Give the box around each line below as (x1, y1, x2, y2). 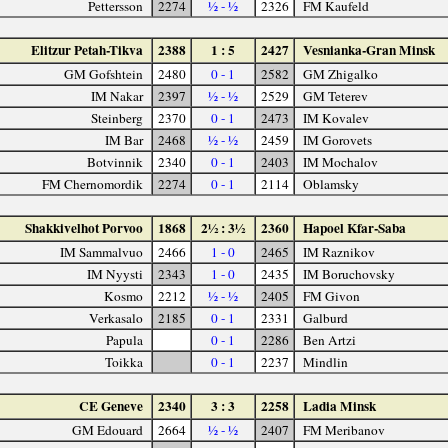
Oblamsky (302, 174, 359, 193)
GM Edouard (72, 420, 144, 439)
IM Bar (105, 130, 144, 149)
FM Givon (302, 286, 360, 305)
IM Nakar (91, 86, 144, 105)
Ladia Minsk (302, 395, 376, 416)
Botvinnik (87, 152, 144, 171)
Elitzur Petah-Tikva (31, 39, 144, 60)
